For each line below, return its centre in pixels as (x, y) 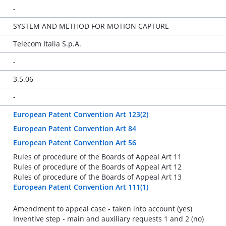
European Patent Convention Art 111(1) (80, 187)
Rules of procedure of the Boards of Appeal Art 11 (97, 157)
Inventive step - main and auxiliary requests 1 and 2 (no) (108, 219)
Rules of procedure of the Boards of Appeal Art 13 (97, 177)
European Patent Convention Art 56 (74, 143)
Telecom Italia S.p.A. (47, 44)
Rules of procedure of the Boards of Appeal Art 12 (97, 167)
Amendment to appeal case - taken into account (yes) (102, 209)
